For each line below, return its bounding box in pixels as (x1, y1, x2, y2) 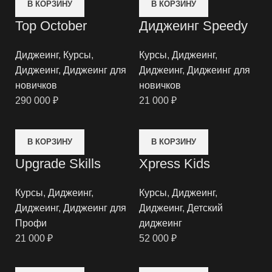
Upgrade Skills (15, 156, 101, 171)
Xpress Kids (139, 156, 210, 171)
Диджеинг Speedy (139, 18, 248, 33)
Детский (187, 203, 223, 213)
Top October (15, 18, 87, 33)
